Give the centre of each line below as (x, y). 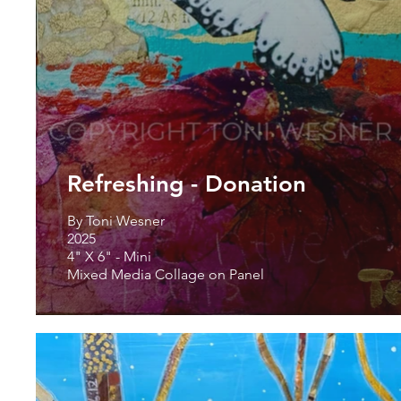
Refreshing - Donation (187, 183)
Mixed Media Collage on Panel (166, 274)
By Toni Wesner (116, 220)
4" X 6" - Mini (111, 256)
